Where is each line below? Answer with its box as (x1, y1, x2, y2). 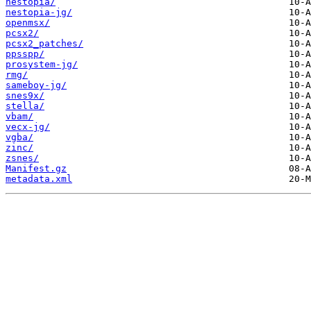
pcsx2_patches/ (6, 38, 83, 49)
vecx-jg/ (6, 121, 50, 133)
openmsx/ (6, 17, 50, 28)
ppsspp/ (6, 49, 44, 60)
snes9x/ (6, 90, 44, 101)
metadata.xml (6, 174, 72, 185)
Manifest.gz (6, 163, 67, 174)
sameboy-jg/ (6, 80, 67, 91)
